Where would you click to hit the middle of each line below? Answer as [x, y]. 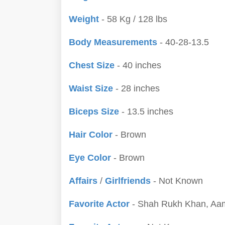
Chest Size [92, 65]
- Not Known [178, 181]
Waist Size [91, 88]
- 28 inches [136, 88]
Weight [85, 19]
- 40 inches [138, 65]
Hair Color [91, 135]
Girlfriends [129, 181]
